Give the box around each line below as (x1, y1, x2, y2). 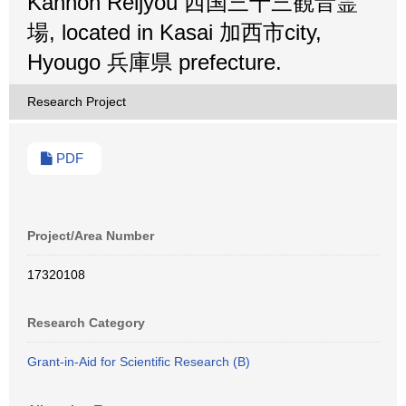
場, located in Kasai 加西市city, (27, 20, 322, 44)
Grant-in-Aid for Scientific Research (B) (27, 354, 250, 369)
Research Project (27, 94, 126, 109)
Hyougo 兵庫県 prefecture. (27, 50, 282, 74)
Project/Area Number (27, 228, 154, 243)
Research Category (27, 315, 145, 330)
